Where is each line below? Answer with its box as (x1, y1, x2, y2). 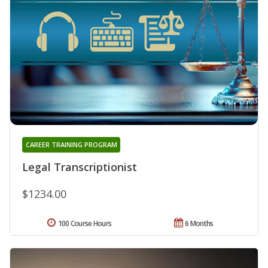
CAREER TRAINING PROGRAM (25, 139, 117, 149)
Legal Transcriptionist (22, 159, 137, 174)
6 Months (185, 218, 214, 229)
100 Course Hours (57, 218, 112, 229)
